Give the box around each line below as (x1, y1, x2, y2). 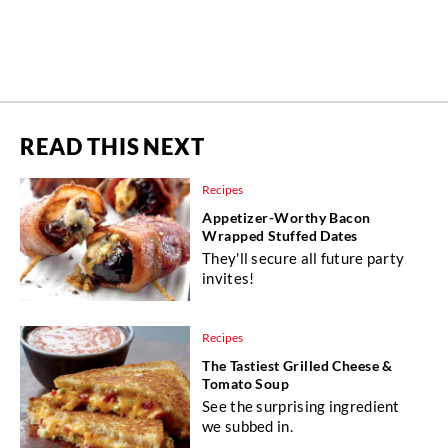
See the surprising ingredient (202, 396, 400, 415)
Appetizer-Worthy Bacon (202, 208, 371, 226)
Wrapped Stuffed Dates (202, 226, 358, 244)
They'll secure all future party (202, 248, 405, 267)
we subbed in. (202, 416, 293, 435)
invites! (202, 268, 255, 287)
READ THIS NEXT (20, 132, 205, 160)
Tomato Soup (202, 374, 290, 392)
